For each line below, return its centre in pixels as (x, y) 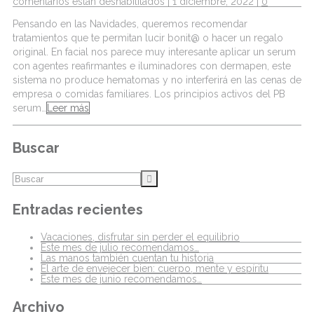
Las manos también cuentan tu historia (127, 258)
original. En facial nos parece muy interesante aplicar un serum (154, 52)
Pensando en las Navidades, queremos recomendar (130, 23)
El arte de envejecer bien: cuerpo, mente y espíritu (155, 268)
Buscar (36, 148)
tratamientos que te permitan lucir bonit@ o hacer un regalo (148, 37)
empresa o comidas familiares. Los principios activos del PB (149, 94)
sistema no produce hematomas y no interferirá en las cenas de (157, 80)
